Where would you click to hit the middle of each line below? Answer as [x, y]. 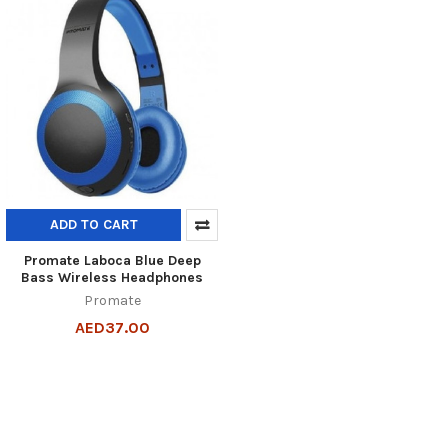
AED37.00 [112, 327]
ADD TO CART [93, 224]
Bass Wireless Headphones [112, 277]
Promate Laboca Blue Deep [112, 260]
